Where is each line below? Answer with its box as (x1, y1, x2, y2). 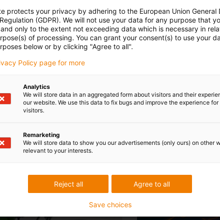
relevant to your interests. (23, 147, 93, 154)
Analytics (23, 83, 50, 90)
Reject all (54, 180, 83, 188)
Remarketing (23, 131, 60, 138)
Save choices (88, 200, 132, 209)
